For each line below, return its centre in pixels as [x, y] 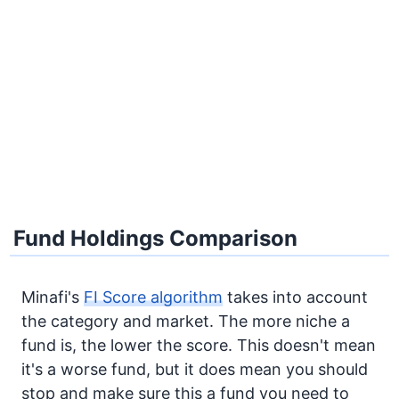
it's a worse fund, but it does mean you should [195, 369]
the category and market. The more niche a [186, 321]
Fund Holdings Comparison [156, 238]
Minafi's [53, 297]
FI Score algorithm [153, 297]
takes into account [295, 297]
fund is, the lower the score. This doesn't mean [199, 345]
